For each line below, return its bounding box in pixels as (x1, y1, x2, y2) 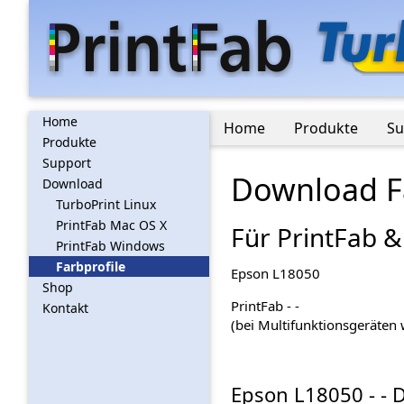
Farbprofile (56, 258, 125, 275)
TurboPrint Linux (56, 196, 156, 213)
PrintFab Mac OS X (56, 216, 167, 234)
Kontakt (42, 299, 88, 317)
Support (42, 154, 91, 171)
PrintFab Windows (56, 237, 165, 254)
